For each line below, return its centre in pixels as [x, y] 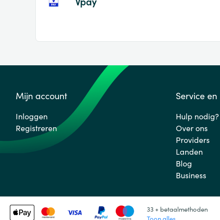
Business [191, 175]
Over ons [192, 128]
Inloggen [32, 116]
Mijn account [41, 96]
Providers [193, 139]
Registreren [36, 128]
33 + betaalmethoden [177, 209]
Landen [189, 151]
